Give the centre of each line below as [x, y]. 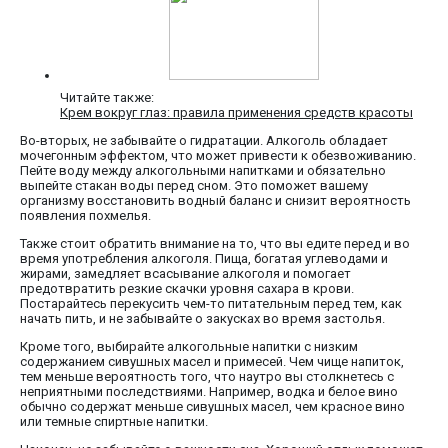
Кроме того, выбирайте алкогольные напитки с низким [189, 347]
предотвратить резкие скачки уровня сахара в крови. [187, 289]
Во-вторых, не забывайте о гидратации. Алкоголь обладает [204, 141]
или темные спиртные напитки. [114, 422]
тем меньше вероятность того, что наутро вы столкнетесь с [207, 377]
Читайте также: [107, 98]
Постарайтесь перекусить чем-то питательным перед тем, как [211, 304]
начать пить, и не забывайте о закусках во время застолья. [202, 319]
